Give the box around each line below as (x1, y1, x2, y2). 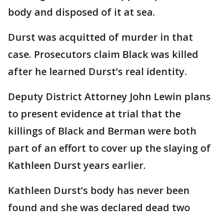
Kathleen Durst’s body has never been (8, 184, 190, 197)
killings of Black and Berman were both (8, 124, 196, 138)
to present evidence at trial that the (8, 107, 181, 121)
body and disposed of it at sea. (8, 5, 155, 19)
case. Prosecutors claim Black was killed (8, 48, 198, 61)
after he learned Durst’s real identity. (8, 65, 187, 79)
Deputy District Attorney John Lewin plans (8, 90, 211, 104)
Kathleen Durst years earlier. (8, 159, 146, 172)
